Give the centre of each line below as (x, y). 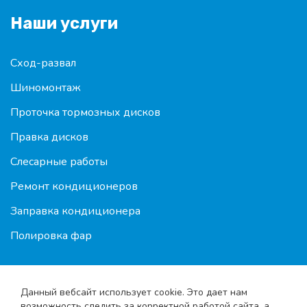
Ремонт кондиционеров (74, 187)
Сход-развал (43, 63)
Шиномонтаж (46, 88)
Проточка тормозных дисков (85, 113)
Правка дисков (49, 137)
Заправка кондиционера (75, 211)
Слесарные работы (59, 162)
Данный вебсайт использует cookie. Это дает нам (134, 292)
